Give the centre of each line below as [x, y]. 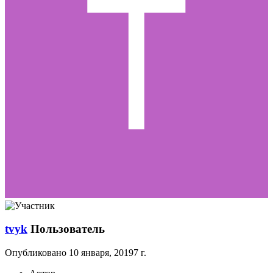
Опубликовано [37, 253]
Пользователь [68, 229]
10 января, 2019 [101, 253]
